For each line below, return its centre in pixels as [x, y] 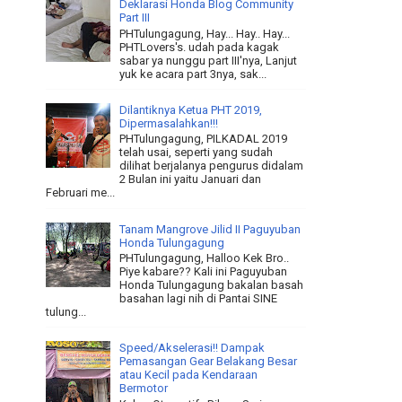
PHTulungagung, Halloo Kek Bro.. [205, 258]
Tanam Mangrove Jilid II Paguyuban [210, 229]
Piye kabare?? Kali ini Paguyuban [204, 272]
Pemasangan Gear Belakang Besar [209, 362]
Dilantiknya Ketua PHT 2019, [191, 109]
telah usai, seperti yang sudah [197, 153]
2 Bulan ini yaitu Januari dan [191, 179]
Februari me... [80, 193]
